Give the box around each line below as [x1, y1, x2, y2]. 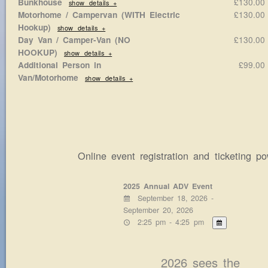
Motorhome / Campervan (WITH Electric [18, 8, 181, 20]
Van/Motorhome [18, 71, 78, 83]
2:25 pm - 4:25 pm [133, 216, 204, 227]
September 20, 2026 [123, 204, 193, 215]
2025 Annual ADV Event [123, 180, 213, 191]
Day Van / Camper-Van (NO [18, 33, 131, 45]
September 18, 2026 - [133, 192, 214, 203]
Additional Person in [18, 59, 102, 71]
